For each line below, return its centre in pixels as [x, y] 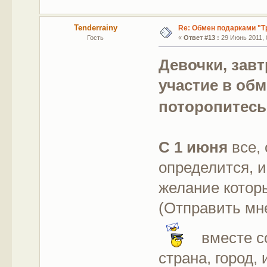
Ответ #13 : [201, 37]
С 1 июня [193, 147]
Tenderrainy [95, 27]
